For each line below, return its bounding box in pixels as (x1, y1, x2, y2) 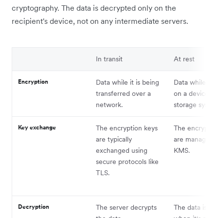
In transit (96, 54, 123, 64)
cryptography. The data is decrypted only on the (12, 3, 176, 13)
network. (96, 100, 123, 109)
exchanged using (96, 146, 147, 155)
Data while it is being (96, 78, 159, 87)
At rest (174, 54, 195, 64)
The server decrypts (96, 203, 157, 212)
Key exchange (18, 124, 56, 131)
